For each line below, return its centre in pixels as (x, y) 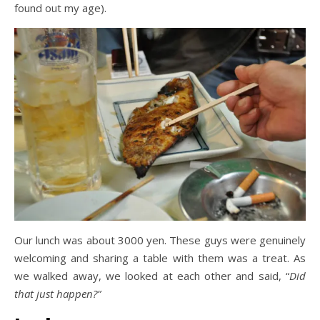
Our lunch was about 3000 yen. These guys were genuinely (160, 240)
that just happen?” (57, 294)
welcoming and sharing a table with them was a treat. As (160, 258)
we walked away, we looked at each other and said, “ (152, 276)
